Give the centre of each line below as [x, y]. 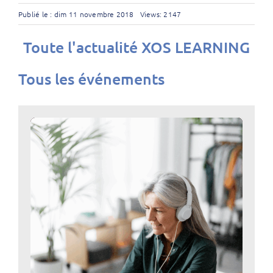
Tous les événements [91, 79]
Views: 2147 [161, 14]
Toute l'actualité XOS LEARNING [136, 47]
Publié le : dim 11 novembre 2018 [76, 14]
